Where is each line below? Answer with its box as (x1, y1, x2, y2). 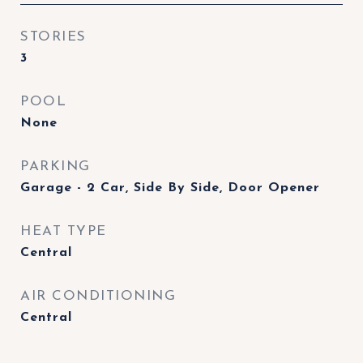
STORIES (20, 30, 87, 44)
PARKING (20, 160, 91, 173)
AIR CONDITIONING (20, 289, 176, 303)
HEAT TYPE (20, 224, 107, 238)
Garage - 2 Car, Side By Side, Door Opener (20, 181, 320, 194)
